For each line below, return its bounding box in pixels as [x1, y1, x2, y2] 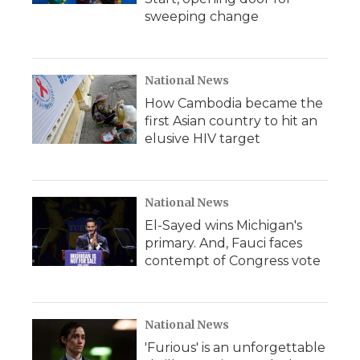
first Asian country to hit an [145, 113, 317, 129]
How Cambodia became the [145, 96, 323, 111]
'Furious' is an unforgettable [145, 340, 325, 355]
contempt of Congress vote [145, 253, 321, 268]
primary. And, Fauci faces [145, 235, 302, 251]
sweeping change [145, 9, 259, 24]
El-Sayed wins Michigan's [145, 218, 302, 233]
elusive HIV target [145, 131, 260, 146]
